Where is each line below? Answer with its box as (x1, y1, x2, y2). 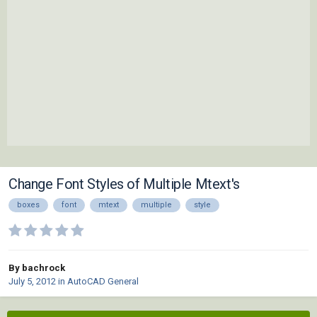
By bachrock (8, 263, 65, 274)
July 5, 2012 (8, 276, 56, 287)
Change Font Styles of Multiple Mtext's (8, 175, 240, 193)
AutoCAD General (67, 276, 139, 287)
